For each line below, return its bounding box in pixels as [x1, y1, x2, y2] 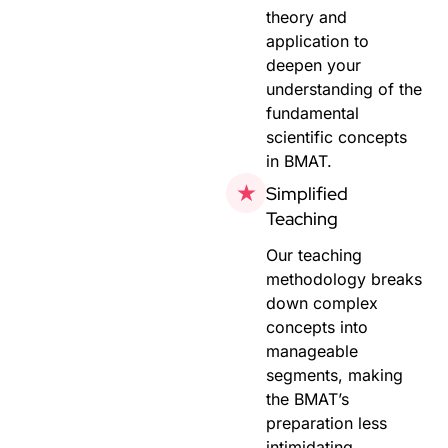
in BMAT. [266, 150, 333, 171]
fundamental [266, 102, 360, 123]
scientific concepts [266, 126, 408, 147]
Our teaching [266, 244, 363, 265]
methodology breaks [266, 268, 423, 289]
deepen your [266, 54, 362, 75]
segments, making [266, 364, 404, 385]
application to [266, 30, 370, 51]
